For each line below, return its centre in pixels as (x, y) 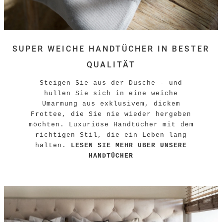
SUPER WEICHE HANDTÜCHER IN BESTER (111, 49)
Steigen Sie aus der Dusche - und (111, 83)
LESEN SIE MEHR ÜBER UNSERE (129, 145)
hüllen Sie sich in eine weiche (111, 93)
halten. (53, 145)
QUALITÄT (111, 64)
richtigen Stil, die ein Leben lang (111, 135)
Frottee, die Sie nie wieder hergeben (111, 114)
